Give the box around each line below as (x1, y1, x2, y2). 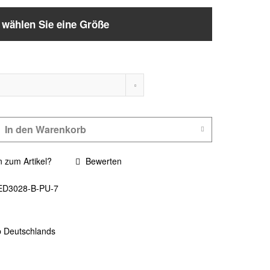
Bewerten (83, 155, 122, 167)
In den (4, 122, 33, 136)
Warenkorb (35, 122, 86, 136)
